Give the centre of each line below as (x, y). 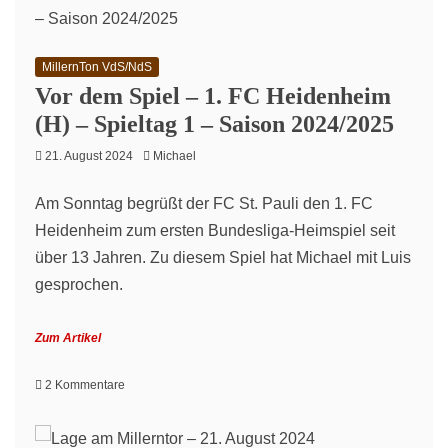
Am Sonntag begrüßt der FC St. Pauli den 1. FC (204, 203)
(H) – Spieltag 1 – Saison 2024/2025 (214, 124)
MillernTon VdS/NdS (97, 67)
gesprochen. (79, 284)
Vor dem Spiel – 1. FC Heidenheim (213, 96)
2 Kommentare (85, 385)
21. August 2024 (89, 156)
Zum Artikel (68, 338)
